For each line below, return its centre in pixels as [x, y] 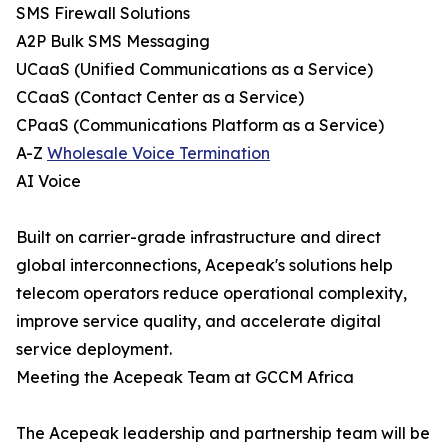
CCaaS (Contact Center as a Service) [160, 97]
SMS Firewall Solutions [103, 13]
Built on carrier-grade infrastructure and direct [198, 237]
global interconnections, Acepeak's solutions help [204, 265]
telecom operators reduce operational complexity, [211, 293]
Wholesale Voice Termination [158, 153]
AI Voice [48, 181]
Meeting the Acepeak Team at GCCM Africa [185, 377]
